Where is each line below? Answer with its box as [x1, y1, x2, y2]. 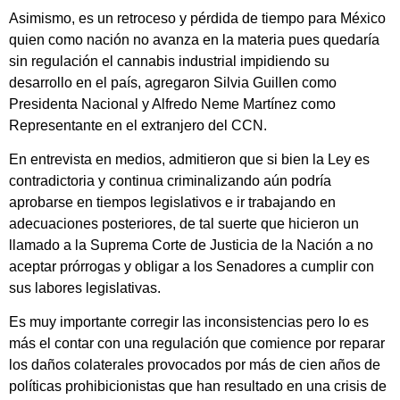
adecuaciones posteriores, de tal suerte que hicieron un [9, 216, 359, 232]
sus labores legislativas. [9, 280, 161, 296]
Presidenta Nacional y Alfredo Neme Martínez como [9, 96, 336, 112]
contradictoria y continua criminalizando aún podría [9, 173, 331, 189]
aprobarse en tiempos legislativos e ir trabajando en [9, 195, 336, 211]
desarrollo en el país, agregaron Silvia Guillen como [9, 74, 337, 90]
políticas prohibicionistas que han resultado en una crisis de [9, 379, 387, 395]
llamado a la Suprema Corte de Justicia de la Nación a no [9, 237, 373, 254]
